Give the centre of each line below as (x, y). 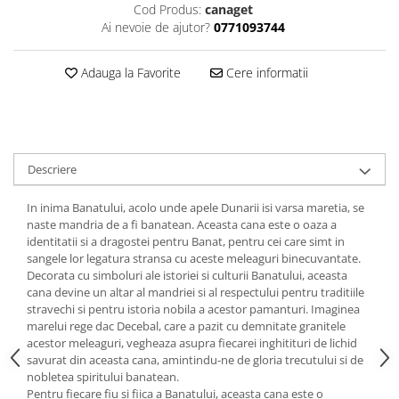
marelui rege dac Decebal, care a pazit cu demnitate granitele (186, 326)
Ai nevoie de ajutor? (155, 27)
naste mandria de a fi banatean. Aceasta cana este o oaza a (182, 224)
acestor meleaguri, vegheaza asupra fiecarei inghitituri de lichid (192, 343)
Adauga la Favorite (129, 73)
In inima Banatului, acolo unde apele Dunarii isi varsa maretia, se (195, 208)
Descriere (52, 169)
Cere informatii (265, 73)
